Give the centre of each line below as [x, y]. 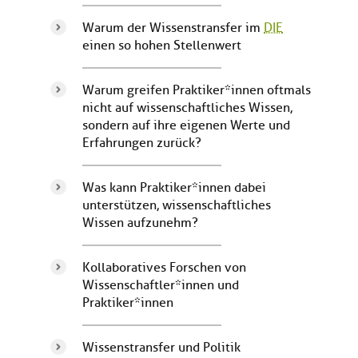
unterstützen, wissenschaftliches [177, 205]
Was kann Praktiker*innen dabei [174, 187]
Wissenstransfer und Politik [161, 347]
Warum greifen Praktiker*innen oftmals [197, 90]
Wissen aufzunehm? [140, 223]
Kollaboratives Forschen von [164, 267]
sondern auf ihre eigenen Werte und [186, 125]
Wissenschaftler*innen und [161, 285]
